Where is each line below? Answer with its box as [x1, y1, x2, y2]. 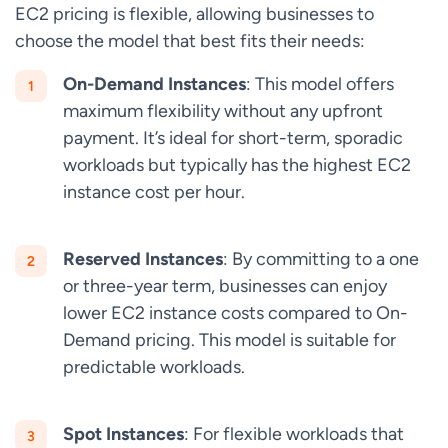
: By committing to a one [223, 248, 419, 270]
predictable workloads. [63, 356, 245, 378]
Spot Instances [63, 423, 184, 445]
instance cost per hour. [63, 181, 245, 203]
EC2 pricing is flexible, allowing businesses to [15, 3, 374, 25]
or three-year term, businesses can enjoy [63, 275, 387, 297]
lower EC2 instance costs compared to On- [63, 302, 408, 324]
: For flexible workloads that [184, 423, 404, 445]
